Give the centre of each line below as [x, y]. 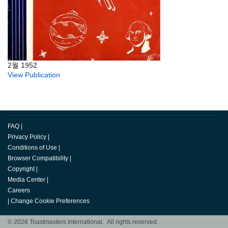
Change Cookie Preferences [50, 201]
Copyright [21, 169]
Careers [19, 191]
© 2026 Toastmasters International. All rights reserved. [83, 222]
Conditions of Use [32, 148]
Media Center [26, 180]
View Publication [34, 75]
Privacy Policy [27, 137]
